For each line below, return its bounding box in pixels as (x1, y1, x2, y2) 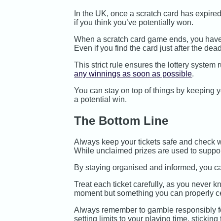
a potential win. (74, 95, 127, 104)
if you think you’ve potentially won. (74, 18, 194, 27)
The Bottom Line (74, 114, 169, 128)
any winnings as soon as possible (74, 70, 192, 78)
